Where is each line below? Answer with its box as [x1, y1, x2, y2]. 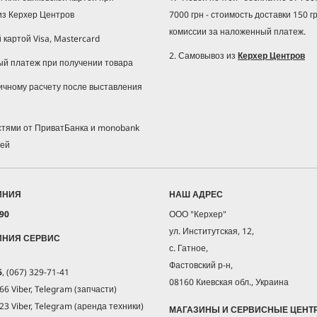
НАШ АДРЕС [169, 188, 223, 200]
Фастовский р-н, [169, 258, 233, 271]
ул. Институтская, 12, [169, 224, 254, 237]
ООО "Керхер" [169, 207, 226, 220]
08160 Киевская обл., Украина [169, 275, 289, 288]
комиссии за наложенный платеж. [169, 25, 306, 38]
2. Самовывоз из [169, 49, 238, 62]
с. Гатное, [169, 241, 208, 254]
